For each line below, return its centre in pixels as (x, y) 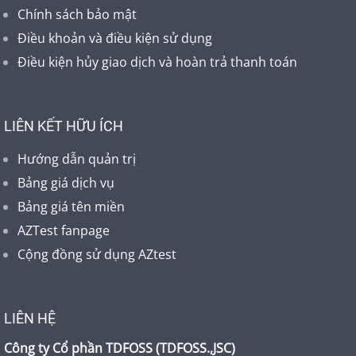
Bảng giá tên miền (71, 207)
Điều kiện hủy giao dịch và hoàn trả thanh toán (157, 62)
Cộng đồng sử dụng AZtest (97, 254)
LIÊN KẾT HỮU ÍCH (64, 126)
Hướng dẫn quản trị (77, 159)
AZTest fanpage (64, 230)
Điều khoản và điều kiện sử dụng (115, 38)
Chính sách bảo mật (77, 14)
